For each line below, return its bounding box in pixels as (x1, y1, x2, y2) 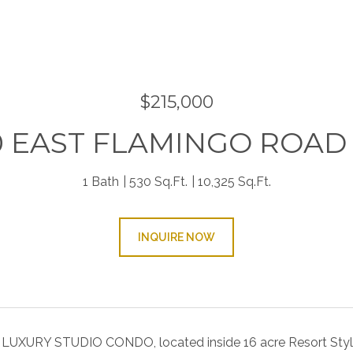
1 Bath (82, 174, 119, 189)
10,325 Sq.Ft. (197, 174, 271, 189)
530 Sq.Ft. (128, 174, 188, 189)
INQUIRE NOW (138, 231, 215, 243)
